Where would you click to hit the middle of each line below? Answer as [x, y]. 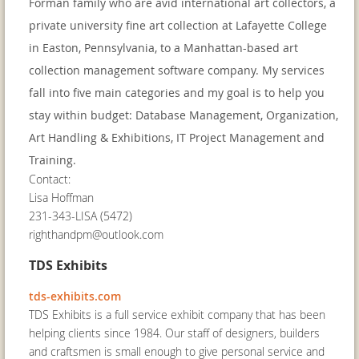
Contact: [50, 179]
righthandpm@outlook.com [96, 234]
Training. [52, 160]
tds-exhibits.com [75, 296]
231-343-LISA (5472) [81, 216]
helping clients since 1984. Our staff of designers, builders [174, 333]
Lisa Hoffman [61, 198]
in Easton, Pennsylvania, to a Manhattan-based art [163, 48]
